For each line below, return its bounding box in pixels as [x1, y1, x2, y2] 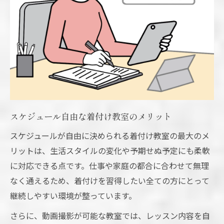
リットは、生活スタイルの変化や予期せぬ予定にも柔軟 [10, 144, 210, 157]
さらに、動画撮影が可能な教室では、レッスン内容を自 [10, 209, 210, 222]
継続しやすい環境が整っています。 [10, 189, 136, 202]
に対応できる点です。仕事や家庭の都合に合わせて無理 [10, 159, 209, 172]
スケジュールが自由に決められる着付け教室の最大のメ [10, 129, 209, 142]
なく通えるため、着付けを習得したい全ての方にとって [10, 174, 209, 187]
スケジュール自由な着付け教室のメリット [10, 110, 171, 123]
